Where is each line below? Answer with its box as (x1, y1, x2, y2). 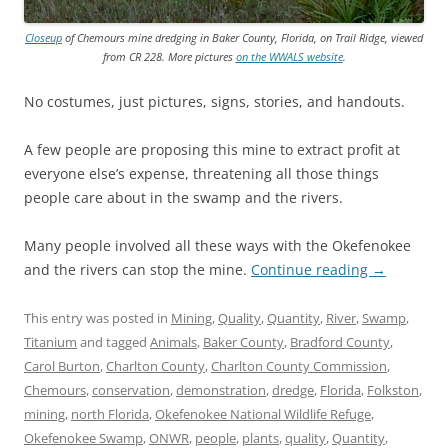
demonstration (176, 380, 266, 399)
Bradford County (290, 332, 390, 351)
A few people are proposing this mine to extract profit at (24, 139, 400, 159)
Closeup (25, 29, 62, 45)
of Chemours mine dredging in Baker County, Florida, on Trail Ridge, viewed (62, 29, 423, 45)
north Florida (71, 404, 149, 423)
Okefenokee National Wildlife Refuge (155, 404, 371, 423)
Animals (150, 332, 197, 351)
